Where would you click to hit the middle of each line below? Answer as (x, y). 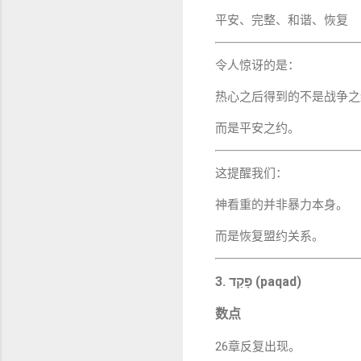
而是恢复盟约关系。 (270, 236)
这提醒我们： (251, 173)
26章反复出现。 (258, 346)
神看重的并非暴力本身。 (282, 204)
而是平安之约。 (257, 128)
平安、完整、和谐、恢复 (282, 20)
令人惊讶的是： (257, 65)
